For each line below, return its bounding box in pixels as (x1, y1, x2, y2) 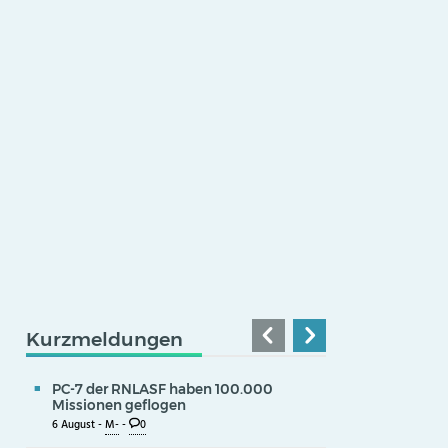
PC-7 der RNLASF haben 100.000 (52, 380, 273, 397)
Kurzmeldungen (26, 326, 183, 351)
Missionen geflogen (52, 396, 186, 413)
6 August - (52, 416, 105, 434)
